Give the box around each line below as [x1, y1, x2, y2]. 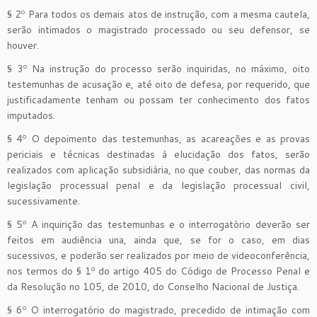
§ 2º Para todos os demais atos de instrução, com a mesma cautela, [7, 6, 310, 21]
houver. [7, 38, 39, 52]
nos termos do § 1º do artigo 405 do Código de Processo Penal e [7, 263, 310, 278]
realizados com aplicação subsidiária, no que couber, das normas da [7, 162, 310, 177]
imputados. [7, 108, 55, 122]
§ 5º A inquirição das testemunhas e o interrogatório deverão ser [7, 217, 310, 231]
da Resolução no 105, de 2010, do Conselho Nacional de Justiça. [7, 279, 299, 294]
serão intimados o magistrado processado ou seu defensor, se [7, 22, 310, 37]
